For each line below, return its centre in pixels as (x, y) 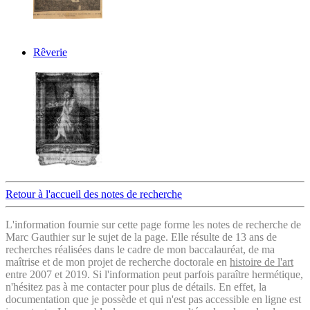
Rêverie (50, 52)
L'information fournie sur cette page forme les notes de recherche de (153, 224)
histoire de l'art (262, 262)
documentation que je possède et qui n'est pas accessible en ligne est (153, 299)
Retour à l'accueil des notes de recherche (94, 194)
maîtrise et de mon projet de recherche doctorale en (118, 262)
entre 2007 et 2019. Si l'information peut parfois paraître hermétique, (154, 274)
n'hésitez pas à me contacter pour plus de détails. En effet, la (136, 286)
